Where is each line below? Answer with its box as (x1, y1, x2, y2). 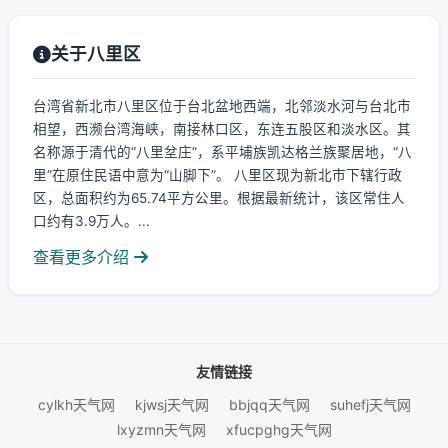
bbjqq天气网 (228, 396, 310, 413)
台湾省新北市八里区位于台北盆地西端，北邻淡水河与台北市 (33, 98, 411, 114)
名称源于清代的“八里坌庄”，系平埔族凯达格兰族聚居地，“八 (33, 144, 412, 160)
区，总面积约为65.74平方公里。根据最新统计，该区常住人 (33, 190, 405, 206)
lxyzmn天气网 (116, 421, 206, 438)
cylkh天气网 (37, 396, 115, 413)
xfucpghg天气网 (225, 421, 332, 438)
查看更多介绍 (33, 247, 134, 267)
